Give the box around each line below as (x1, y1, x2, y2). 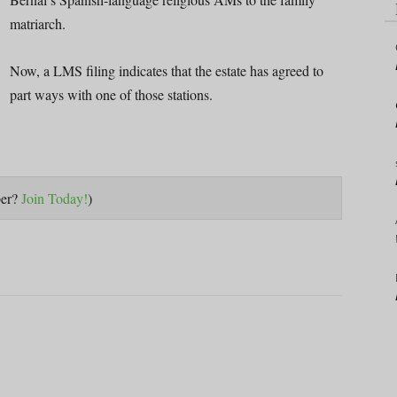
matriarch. (10, 13, 66, 33)
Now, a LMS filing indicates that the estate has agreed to (10, 60, 323, 80)
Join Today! (21, 188, 88, 207)
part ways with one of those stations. (10, 84, 213, 104)
